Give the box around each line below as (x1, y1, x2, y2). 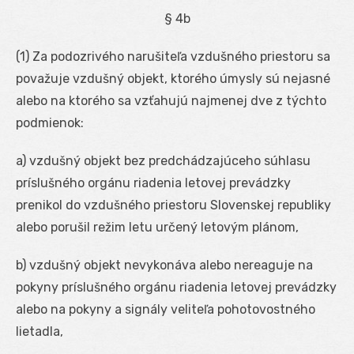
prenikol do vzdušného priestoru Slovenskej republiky (16, 197, 331, 213)
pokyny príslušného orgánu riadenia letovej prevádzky (16, 279, 337, 295)
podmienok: (16, 115, 84, 130)
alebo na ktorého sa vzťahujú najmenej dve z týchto (16, 92, 326, 108)
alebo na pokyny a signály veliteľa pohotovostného (16, 301, 315, 317)
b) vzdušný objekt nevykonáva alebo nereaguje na (16, 257, 313, 273)
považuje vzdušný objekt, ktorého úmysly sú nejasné (16, 70, 330, 86)
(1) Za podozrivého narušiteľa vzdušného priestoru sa (16, 48, 330, 64)
